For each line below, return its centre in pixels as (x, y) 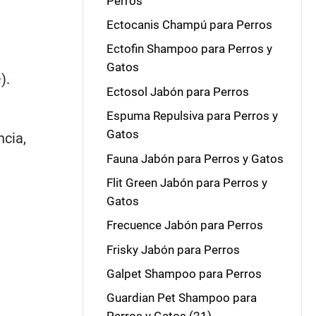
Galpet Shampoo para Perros (184, 274)
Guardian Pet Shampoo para (181, 298)
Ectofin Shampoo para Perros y (189, 49)
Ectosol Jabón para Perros (177, 91)
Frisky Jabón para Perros (173, 249)
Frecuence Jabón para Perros (184, 225)
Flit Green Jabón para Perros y (187, 182)
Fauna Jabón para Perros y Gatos (195, 158)
